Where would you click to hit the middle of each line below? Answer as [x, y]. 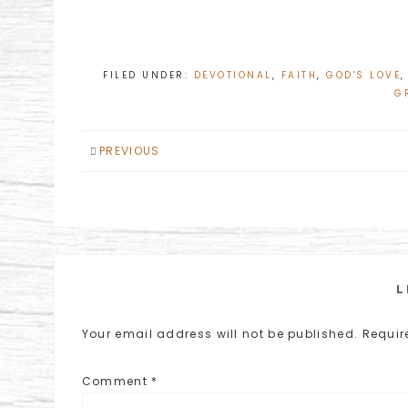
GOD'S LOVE [364, 75]
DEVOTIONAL [233, 75]
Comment [117, 381]
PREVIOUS [130, 151]
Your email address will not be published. [220, 334]
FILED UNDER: [148, 75]
